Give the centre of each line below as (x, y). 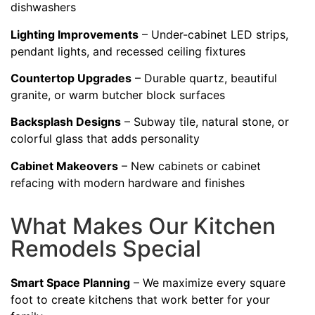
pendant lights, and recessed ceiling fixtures (128, 51)
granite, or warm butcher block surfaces (118, 95)
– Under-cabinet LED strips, (213, 34)
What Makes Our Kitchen (143, 226)
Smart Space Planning (70, 283)
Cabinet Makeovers (64, 166)
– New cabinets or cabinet (189, 166)
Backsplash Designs (66, 122)
